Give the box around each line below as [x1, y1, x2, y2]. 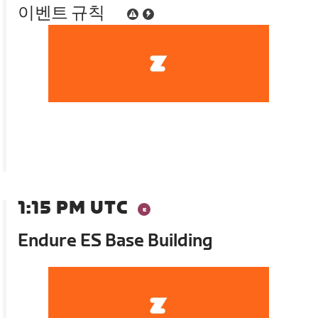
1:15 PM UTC [18, 198, 128, 219]
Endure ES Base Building [18, 231, 213, 252]
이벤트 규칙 [18, 3, 105, 24]
